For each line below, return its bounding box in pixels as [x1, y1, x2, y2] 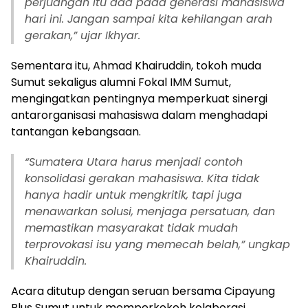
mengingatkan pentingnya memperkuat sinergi [11, 91, 267, 107]
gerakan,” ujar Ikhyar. [25, 27, 140, 44]
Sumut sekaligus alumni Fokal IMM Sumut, [11, 74, 231, 91]
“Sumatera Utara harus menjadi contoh [25, 154, 243, 170]
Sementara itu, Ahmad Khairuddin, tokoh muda [11, 58, 261, 74]
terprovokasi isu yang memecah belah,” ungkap [25, 236, 290, 253]
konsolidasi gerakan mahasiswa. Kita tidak [25, 170, 259, 187]
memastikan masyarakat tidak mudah [25, 220, 238, 236]
